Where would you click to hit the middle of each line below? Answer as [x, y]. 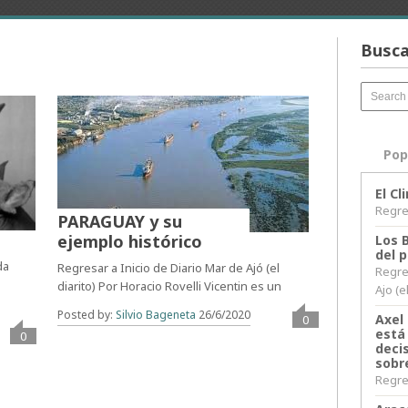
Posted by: [86, 315]
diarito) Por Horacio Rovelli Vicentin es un [169, 286]
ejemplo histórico [129, 241]
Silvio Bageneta [155, 315]
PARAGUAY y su [119, 221]
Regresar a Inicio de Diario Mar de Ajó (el [168, 268]
